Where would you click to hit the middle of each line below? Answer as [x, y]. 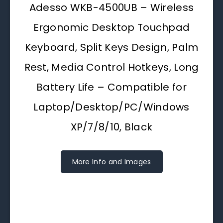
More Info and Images [111, 162]
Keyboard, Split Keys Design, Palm [111, 47]
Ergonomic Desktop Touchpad [111, 27]
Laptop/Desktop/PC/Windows [111, 107]
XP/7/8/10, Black [111, 127]
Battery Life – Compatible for [111, 87]
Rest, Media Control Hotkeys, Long [111, 67]
